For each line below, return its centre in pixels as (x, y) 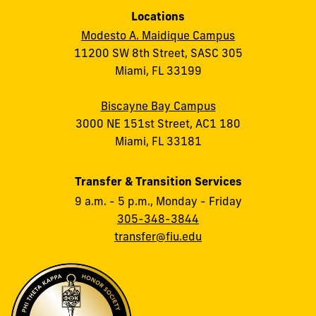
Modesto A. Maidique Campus (158, 36)
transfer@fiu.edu (158, 236)
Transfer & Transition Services (158, 182)
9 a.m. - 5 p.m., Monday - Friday (158, 201)
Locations (158, 17)
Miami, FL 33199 (158, 71)
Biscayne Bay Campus (158, 106)
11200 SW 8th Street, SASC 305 (158, 53)
